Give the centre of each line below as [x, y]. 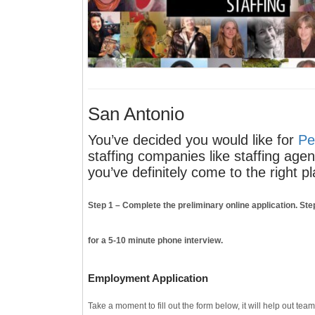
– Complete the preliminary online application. [206, 205]
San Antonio [136, 114]
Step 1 [101, 205]
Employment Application [148, 278]
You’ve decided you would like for [193, 140]
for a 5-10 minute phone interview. [155, 240]
